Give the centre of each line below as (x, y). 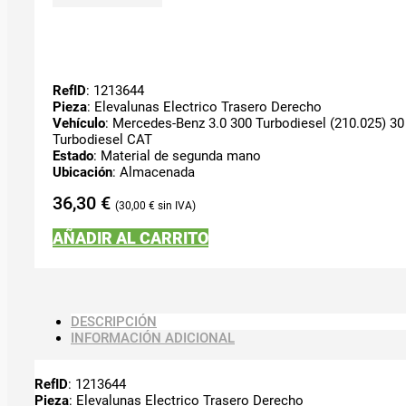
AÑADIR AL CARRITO (130, 237)
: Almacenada (154, 172)
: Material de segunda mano (177, 155)
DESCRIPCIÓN (114, 321)
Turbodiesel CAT (102, 139)
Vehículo (79, 123)
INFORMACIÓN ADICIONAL (153, 338)
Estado (73, 155)
